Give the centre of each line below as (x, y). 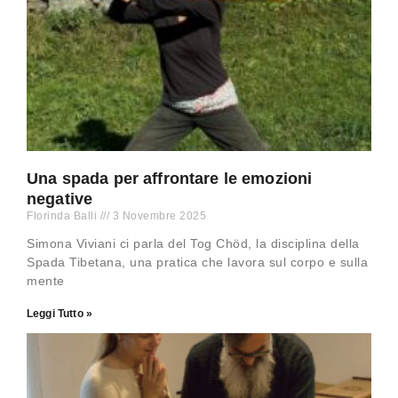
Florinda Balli (64, 216)
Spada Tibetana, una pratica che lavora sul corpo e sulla (197, 263)
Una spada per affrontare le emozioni (170, 179)
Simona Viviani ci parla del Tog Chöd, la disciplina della (193, 244)
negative (60, 199)
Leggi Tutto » (60, 314)
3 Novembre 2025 (158, 216)
